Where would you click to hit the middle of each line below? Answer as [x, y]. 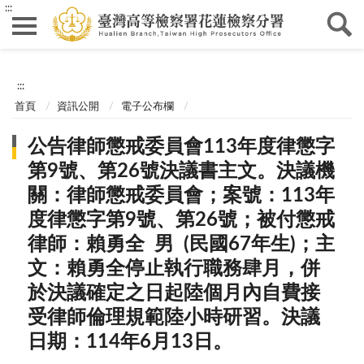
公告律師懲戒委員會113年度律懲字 [182, 147]
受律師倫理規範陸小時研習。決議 [174, 318]
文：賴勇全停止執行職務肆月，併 [174, 269]
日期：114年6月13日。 [130, 342]
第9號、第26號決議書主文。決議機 [182, 172]
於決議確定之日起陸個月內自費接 [174, 294]
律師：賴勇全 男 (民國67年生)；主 [182, 245]
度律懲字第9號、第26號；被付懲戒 [182, 221]
